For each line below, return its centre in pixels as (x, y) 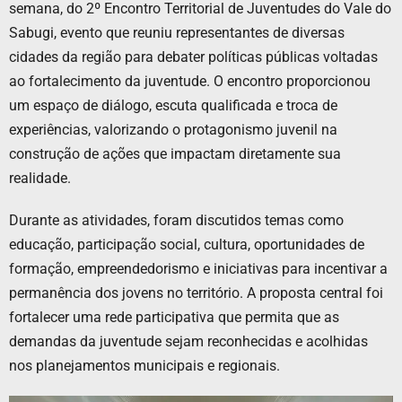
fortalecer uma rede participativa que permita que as (174, 317)
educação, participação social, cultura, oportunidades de (187, 244)
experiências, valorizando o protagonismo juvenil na (173, 129)
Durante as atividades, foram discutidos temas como (176, 220)
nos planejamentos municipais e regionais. (144, 365)
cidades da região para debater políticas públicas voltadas (193, 57)
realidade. (40, 178)
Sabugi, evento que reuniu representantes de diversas (177, 32)
